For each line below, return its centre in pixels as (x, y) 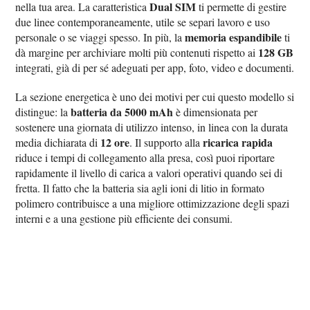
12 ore (115, 142)
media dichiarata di (58, 142)
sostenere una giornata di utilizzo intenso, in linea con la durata (152, 127)
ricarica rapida (238, 142)
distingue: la (43, 111)
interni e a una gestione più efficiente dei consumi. (124, 218)
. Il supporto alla (166, 142)
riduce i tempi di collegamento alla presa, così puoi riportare (145, 157)
